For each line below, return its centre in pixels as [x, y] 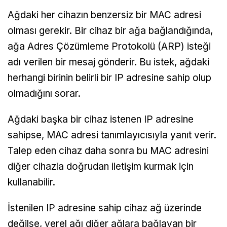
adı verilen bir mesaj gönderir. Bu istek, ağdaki [108, 62]
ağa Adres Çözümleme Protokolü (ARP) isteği [109, 46]
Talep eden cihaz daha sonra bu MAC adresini [108, 150]
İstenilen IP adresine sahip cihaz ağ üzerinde [105, 208]
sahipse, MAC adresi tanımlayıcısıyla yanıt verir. [112, 135]
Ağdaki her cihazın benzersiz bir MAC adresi [104, 15]
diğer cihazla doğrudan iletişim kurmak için [101, 166]
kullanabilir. [31, 182]
